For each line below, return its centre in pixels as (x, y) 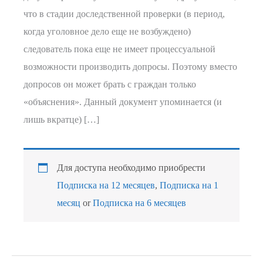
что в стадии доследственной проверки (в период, (124, 14)
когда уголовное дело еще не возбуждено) (107, 32)
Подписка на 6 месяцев (140, 203)
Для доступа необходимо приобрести (131, 168)
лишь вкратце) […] (61, 120)
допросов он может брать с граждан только (110, 85)
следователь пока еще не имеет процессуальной (119, 49)
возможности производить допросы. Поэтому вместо (130, 67)
